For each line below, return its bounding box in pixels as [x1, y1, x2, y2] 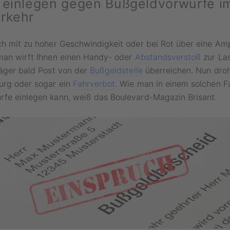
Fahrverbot [72, 79, 116, 89]
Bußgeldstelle [90, 65, 143, 76]
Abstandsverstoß [135, 52, 201, 63]
